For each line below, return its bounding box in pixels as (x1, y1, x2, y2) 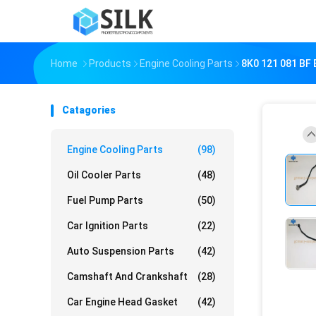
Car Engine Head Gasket (67, 296, 178, 308)
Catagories (62, 104, 116, 116)
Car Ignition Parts (67, 220, 148, 231)
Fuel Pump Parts (67, 195, 143, 206)
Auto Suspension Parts (67, 245, 174, 257)
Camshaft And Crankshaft (67, 271, 188, 282)
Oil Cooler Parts (67, 169, 141, 181)
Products (89, 58, 131, 69)
